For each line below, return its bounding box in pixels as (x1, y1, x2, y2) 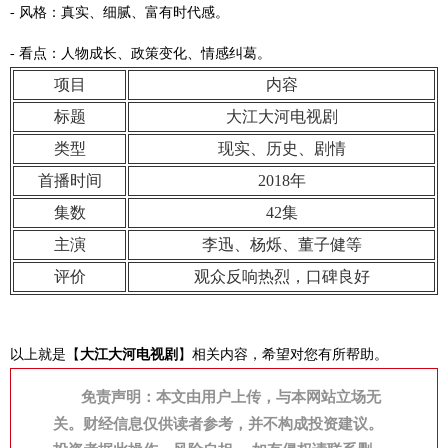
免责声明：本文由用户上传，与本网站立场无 (81, 389, 381, 405)
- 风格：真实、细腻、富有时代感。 (10, 5, 229, 20)
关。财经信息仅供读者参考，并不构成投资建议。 (53, 416, 383, 432)
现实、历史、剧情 (217, 140, 346, 157)
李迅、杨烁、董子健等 (201, 236, 362, 253)
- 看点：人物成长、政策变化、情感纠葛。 (10, 46, 271, 61)
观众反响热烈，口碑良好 (193, 268, 370, 285)
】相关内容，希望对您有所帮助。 (178, 347, 388, 362)
